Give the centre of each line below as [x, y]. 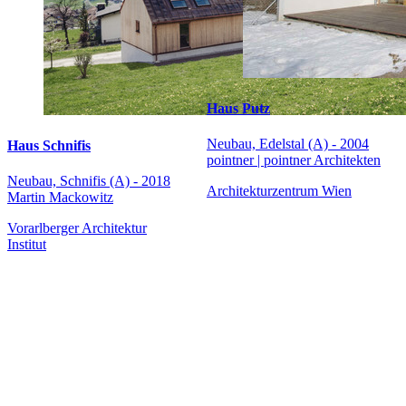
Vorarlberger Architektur [77, 228]
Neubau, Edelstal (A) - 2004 [288, 144]
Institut [27, 245]
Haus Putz [238, 108]
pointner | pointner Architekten [294, 160]
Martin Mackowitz [60, 198]
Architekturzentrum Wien [279, 191]
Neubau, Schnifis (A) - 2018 [89, 181]
